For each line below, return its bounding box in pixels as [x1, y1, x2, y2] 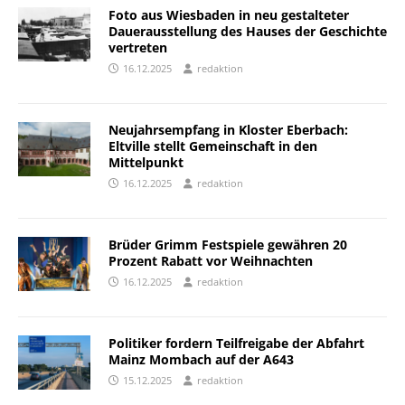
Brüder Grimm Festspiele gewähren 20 [108, 236, 347, 253]
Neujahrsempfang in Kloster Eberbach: [108, 121, 348, 138]
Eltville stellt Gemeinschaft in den [108, 137, 317, 155]
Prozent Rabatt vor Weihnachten [108, 252, 313, 269]
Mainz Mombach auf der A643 [108, 351, 294, 368]
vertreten [108, 39, 167, 56]
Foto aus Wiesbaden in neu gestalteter [108, 6, 349, 24]
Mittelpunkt [108, 154, 184, 171]
